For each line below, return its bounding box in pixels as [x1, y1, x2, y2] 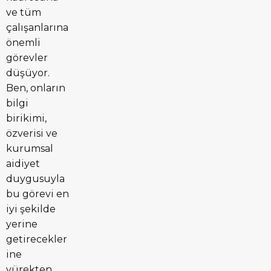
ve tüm [6, 6, 41, 18]
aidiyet [6, 157, 40, 169]
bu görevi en [6, 188, 69, 200]
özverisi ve [6, 127, 57, 139]
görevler [6, 51, 48, 64]
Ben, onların [6, 82, 65, 94]
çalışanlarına [6, 21, 68, 33]
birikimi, [6, 112, 47, 124]
